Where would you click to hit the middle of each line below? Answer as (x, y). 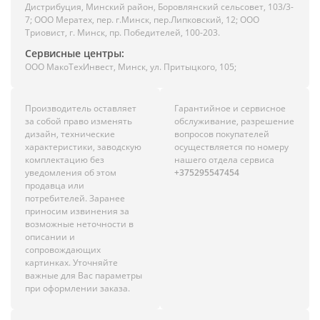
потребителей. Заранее (75, 198)
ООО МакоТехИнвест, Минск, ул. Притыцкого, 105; (131, 67)
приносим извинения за (77, 211)
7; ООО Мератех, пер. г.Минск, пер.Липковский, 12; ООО (142, 20)
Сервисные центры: (75, 53)
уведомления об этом (71, 172)
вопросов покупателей (222, 134)
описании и (50, 237)
